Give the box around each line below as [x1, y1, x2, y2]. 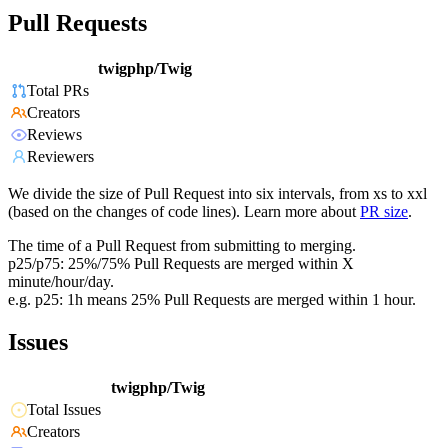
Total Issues [27, 401, 101, 419]
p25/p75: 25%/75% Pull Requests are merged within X [8, 255, 354, 273]
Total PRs [27, 82, 89, 100]
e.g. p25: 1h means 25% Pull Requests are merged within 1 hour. [8, 291, 416, 309]
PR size [360, 203, 408, 221]
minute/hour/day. [8, 273, 114, 291]
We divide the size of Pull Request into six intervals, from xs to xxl [8, 185, 427, 203]
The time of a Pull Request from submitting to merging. [8, 237, 356, 255]
